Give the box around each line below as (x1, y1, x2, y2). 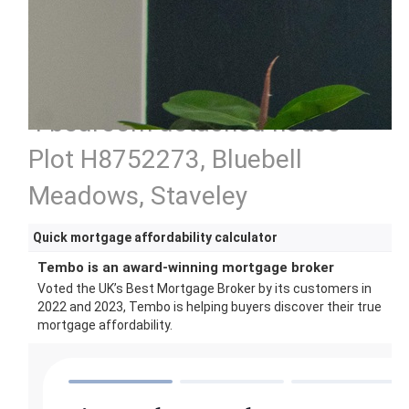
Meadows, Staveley (28, 181, 248, 211)
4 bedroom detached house (28, 108, 341, 138)
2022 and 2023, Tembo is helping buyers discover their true (37, 299, 383, 314)
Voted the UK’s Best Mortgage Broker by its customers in (37, 281, 372, 296)
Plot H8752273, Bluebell (28, 144, 303, 174)
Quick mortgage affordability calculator (33, 230, 278, 245)
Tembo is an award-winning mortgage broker (37, 259, 335, 276)
